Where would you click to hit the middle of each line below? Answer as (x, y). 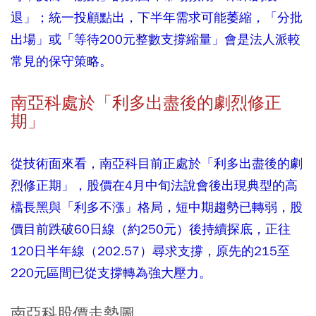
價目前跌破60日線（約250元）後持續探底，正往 (151, 229)
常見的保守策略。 (61, 61)
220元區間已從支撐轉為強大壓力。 (111, 272)
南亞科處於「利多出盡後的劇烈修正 (146, 103)
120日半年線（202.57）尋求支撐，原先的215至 (150, 250)
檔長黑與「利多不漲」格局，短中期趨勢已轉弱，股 (157, 207)
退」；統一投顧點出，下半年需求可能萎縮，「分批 (157, 17)
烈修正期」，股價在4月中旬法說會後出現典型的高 (154, 185)
